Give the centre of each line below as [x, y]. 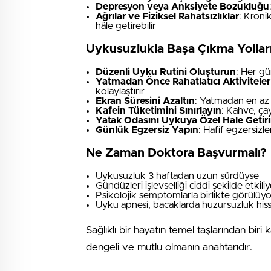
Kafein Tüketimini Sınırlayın [158, 111]
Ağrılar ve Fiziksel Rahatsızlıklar [167, 16]
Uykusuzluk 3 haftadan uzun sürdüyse [177, 176]
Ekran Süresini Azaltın [145, 101]
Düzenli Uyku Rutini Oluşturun [166, 72]
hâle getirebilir [126, 26]
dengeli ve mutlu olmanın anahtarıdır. [169, 247]
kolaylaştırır [120, 91]
